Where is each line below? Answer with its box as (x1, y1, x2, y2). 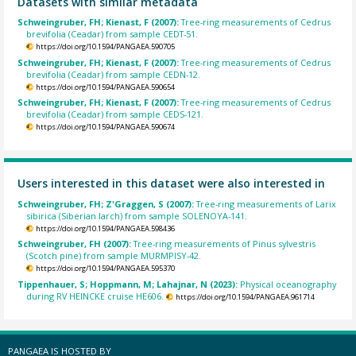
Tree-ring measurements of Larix (196, 197, 337, 210)
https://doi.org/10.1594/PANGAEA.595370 (35, 263, 175, 274)
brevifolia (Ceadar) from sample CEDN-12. (26, 68, 201, 80)
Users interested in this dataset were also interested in (17, 176, 326, 192)
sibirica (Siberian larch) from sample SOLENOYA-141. (26, 209, 248, 222)
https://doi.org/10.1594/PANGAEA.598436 (35, 222, 175, 234)
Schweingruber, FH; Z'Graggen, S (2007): (17, 197, 197, 210)
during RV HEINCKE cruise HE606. (26, 289, 164, 302)
